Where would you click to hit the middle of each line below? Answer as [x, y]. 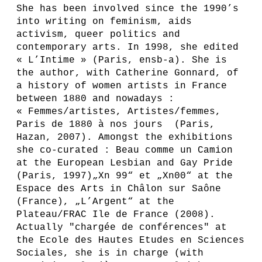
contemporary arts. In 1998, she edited [127, 47]
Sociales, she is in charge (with [110, 253]
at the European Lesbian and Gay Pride [125, 163]
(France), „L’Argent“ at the [95, 202]
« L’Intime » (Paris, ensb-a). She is [122, 60]
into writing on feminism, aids [104, 22]
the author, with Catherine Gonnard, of [127, 73]
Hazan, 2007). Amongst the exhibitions [125, 137]
